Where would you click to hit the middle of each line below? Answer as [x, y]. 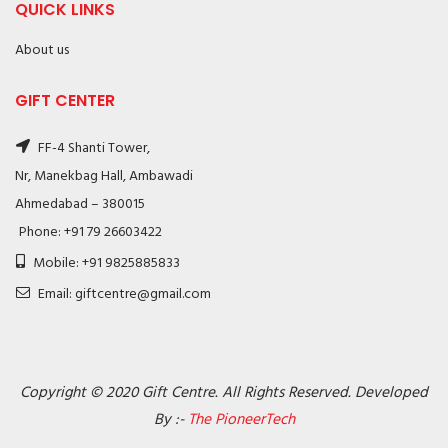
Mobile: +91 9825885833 [105, 263]
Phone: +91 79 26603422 [90, 232]
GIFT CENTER [65, 100]
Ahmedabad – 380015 [80, 204]
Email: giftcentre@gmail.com [123, 294]
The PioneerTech [241, 420]
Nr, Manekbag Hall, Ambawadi [104, 176]
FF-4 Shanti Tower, [92, 148]
